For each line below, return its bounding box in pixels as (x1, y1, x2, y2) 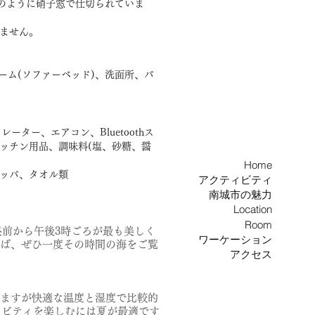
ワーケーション (198, 232, 272, 246)
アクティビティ (198, 173, 272, 187)
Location (233, 202, 272, 217)
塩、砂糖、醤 (92, 141, 151, 151)
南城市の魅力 (209, 188, 272, 202)
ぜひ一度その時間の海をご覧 (21, 239, 158, 250)
